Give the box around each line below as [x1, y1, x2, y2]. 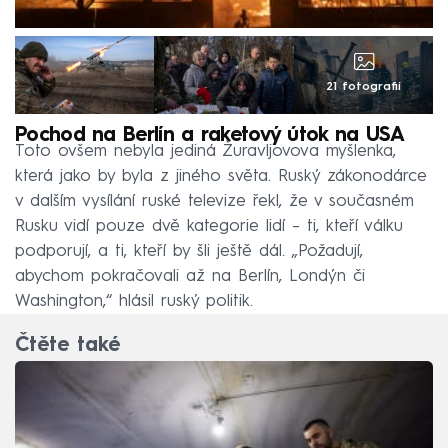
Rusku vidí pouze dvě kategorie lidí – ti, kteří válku [15, 217, 403, 235]
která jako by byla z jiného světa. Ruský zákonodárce [15, 167, 427, 185]
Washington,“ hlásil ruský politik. [15, 292, 253, 310]
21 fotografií [325, 80, 401, 93]
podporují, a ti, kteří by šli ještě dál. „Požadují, [15, 242, 363, 260]
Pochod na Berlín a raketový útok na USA [15, 125, 405, 146]
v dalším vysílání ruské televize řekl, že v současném [15, 192, 414, 210]
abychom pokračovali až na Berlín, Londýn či [15, 267, 365, 285]
